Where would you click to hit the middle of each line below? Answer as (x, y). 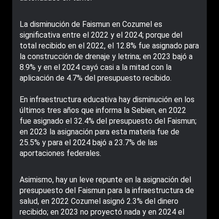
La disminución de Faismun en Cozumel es (91, 24)
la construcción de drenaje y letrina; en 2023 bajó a (106, 57)
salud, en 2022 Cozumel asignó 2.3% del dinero (99, 201)
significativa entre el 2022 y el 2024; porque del (101, 35)
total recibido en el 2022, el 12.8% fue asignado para (109, 46)
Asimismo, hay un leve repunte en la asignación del (105, 180)
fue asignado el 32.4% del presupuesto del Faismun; (108, 121)
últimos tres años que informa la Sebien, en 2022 (103, 110)
